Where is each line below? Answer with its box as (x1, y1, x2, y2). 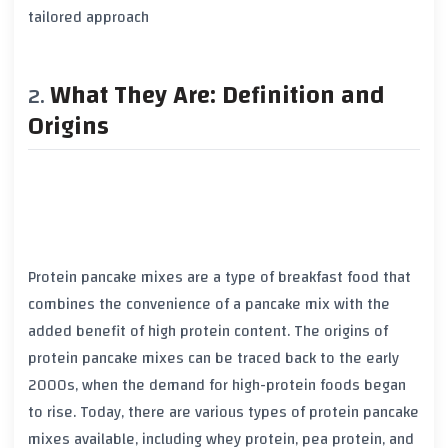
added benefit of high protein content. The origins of (28, 317, 388, 346)
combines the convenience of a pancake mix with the (28, 290, 390, 319)
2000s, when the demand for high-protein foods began (28, 371, 406, 400)
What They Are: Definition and (50, 72, 385, 118)
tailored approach (28, 2, 149, 31)
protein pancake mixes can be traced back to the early (28, 344, 399, 373)
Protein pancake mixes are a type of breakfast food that (28, 263, 411, 292)
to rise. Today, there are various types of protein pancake (28, 398, 419, 427)
